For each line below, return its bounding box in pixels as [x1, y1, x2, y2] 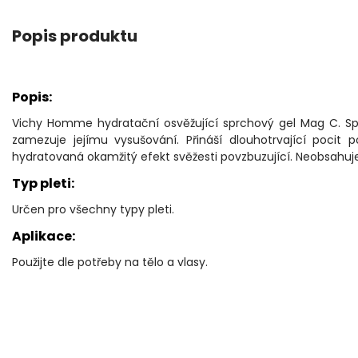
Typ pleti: [12, 174, 74, 193]
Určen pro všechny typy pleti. [12, 201, 174, 218]
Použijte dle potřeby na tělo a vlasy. [12, 254, 208, 271]
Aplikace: [12, 227, 75, 246]
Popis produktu [12, 25, 137, 48]
